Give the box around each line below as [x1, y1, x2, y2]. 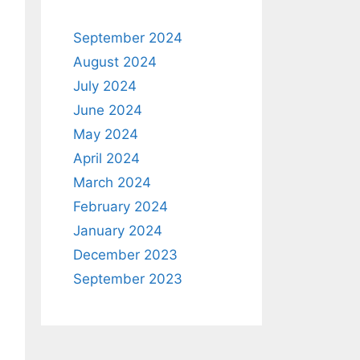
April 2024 [73, 150, 140, 166]
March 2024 [73, 174, 151, 190]
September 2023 [73, 271, 182, 287]
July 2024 [73, 78, 137, 94]
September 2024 [73, 30, 182, 46]
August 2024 [73, 54, 157, 70]
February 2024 [73, 198, 168, 215]
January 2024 [73, 223, 162, 239]
